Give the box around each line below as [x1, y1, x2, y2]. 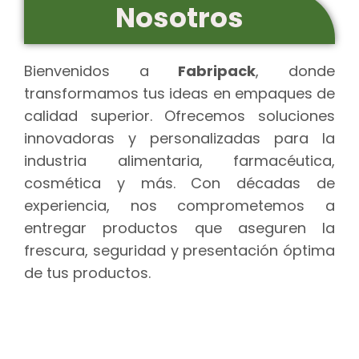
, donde [256, 61, 336, 82]
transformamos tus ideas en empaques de [24, 83, 335, 104]
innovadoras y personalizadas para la [24, 128, 335, 149]
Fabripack [178, 61, 256, 82]
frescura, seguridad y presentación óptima [24, 240, 335, 261]
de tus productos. [24, 263, 151, 284]
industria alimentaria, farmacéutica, [24, 151, 335, 171]
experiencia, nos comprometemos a [24, 196, 335, 216]
